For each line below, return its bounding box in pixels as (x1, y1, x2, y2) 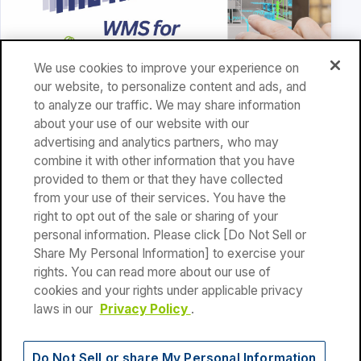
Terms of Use (172, 284, 241, 298)
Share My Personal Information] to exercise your (33, 246, 305, 262)
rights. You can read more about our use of (33, 264, 271, 280)
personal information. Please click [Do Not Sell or (33, 227, 306, 243)
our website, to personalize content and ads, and (33, 79, 306, 95)
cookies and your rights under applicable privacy (33, 283, 303, 299)
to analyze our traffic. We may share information (33, 98, 301, 114)
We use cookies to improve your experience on (33, 60, 299, 77)
